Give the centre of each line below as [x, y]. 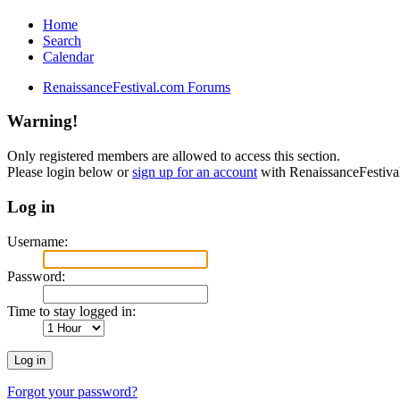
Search [62, 40]
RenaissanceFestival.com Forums [137, 87]
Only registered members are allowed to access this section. [174, 156]
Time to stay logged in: [71, 311]
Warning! [42, 121]
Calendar [68, 56]
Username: [37, 241]
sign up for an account [195, 172]
